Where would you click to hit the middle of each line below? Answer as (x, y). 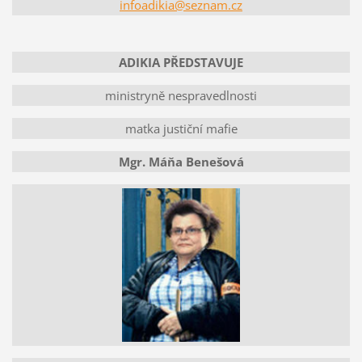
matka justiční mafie (181, 129)
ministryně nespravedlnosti (181, 96)
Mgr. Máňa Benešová (181, 162)
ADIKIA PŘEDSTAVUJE (181, 63)
